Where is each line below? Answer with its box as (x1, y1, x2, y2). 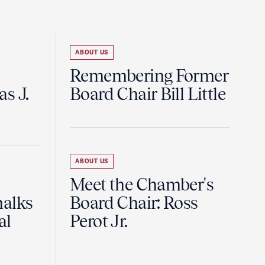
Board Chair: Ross (70, 193, 198, 213)
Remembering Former (70, 66, 229, 86)
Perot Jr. (70, 211, 128, 231)
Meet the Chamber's (70, 174, 214, 195)
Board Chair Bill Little (70, 84, 225, 104)
